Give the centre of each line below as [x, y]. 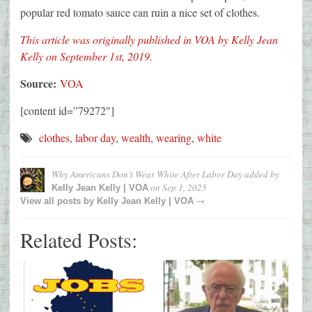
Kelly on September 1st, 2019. [86, 56]
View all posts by [58, 201]
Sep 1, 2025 [185, 188]
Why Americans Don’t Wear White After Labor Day [147, 174]
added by [261, 174]
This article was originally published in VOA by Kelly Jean [149, 40]
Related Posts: [79, 240]
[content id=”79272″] [67, 111]
